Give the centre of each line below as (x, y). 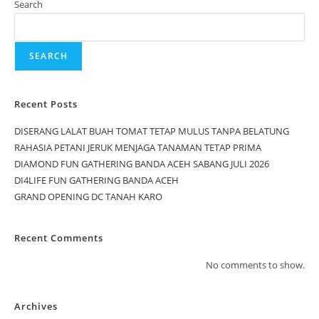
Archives (36, 306)
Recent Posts (46, 104)
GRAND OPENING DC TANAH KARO (88, 196)
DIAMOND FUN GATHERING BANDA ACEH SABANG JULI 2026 (142, 163)
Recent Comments (59, 237)
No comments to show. (255, 265)
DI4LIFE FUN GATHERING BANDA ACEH (96, 180)
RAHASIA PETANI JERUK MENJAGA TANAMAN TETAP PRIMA (138, 147)
